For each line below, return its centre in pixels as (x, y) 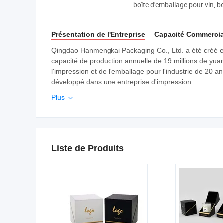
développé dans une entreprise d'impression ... (125, 82)
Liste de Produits (88, 148)
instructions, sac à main (170, 26)
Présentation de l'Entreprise (98, 34)
